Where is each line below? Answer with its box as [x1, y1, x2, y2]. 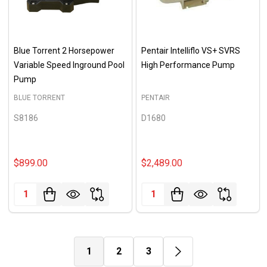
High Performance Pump [141, 60, 235, 70]
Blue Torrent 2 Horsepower [14, 45, 114, 55]
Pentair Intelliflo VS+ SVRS [141, 45, 240, 55]
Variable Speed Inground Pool [14, 60, 125, 70]
